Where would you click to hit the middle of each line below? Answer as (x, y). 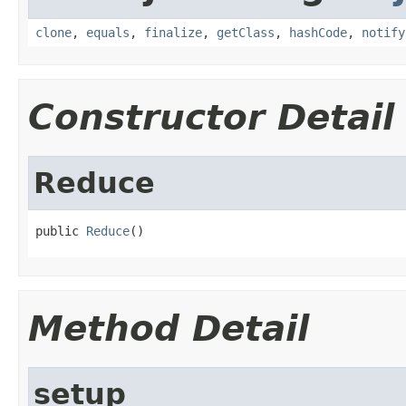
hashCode (318, 32)
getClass (246, 32)
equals (108, 32)
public (61, 231)
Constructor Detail (211, 117)
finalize (173, 32)
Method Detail (169, 328)
